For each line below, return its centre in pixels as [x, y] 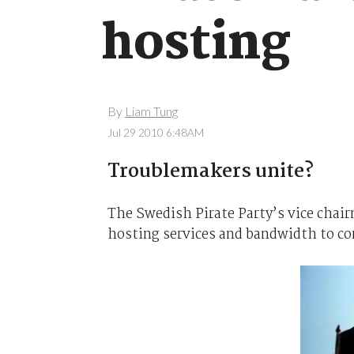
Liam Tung [151, 111]
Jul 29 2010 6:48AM [155, 132]
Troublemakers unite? [210, 171]
